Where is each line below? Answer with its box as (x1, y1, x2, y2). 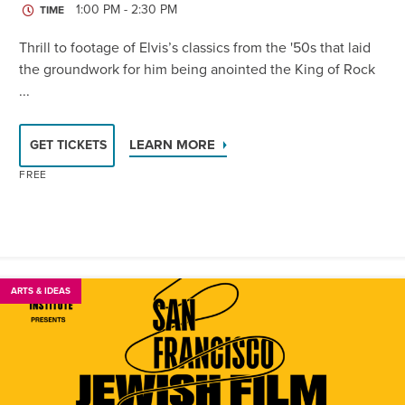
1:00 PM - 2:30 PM (76, 2, 177, 18)
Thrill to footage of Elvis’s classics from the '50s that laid (19, 39, 371, 58)
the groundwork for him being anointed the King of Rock (19, 61, 375, 80)
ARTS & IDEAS (11, 286, 71, 297)
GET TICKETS (30, 137, 107, 154)
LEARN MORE (129, 137, 215, 154)
